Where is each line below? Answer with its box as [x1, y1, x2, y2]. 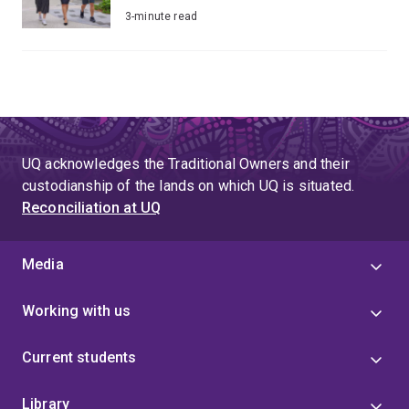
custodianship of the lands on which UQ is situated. [22, 176, 355, 194]
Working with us [22, 301, 131, 320]
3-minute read [125, 9, 198, 23]
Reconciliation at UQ [22, 198, 162, 216]
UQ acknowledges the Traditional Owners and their [22, 154, 350, 173]
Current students [22, 348, 137, 366]
